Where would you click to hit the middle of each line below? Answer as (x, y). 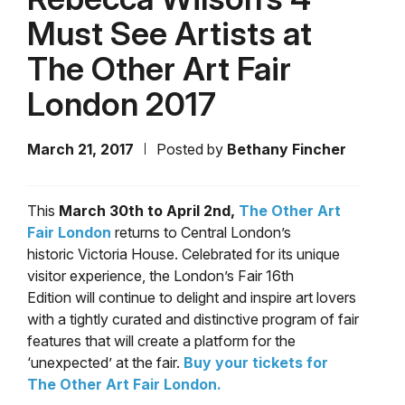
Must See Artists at (170, 34)
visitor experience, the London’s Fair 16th (160, 276)
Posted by (192, 150)
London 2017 (122, 104)
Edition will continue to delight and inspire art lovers (192, 298)
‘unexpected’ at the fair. (105, 363)
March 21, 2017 (80, 150)
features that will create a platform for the (161, 341)
